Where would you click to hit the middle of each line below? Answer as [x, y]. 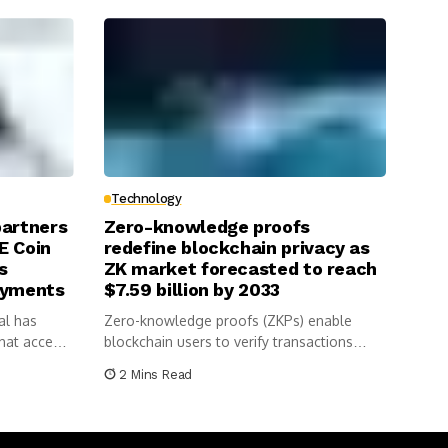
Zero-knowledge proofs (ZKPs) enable [227, 321]
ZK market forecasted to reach [240, 269]
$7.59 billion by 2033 [191, 290]
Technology [146, 199]
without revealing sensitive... [196, 363]
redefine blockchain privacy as [236, 248]
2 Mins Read [155, 375]
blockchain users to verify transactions [228, 342]
